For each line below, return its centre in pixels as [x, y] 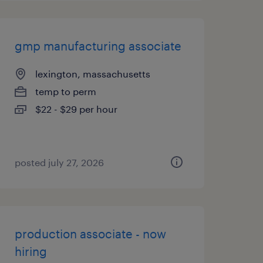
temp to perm [65, 91]
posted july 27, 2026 [59, 162]
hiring [31, 251]
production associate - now [90, 234]
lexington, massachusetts [92, 74]
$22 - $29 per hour [76, 109]
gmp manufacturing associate [98, 46]
